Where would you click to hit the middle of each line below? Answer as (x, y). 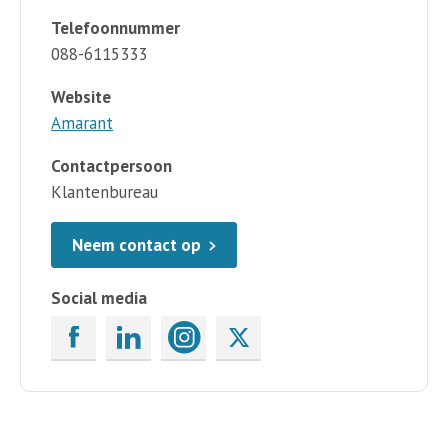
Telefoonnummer (115, 27)
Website (81, 96)
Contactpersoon (111, 165)
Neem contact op (136, 244)
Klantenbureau (104, 191)
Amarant (82, 122)
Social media (99, 297)
